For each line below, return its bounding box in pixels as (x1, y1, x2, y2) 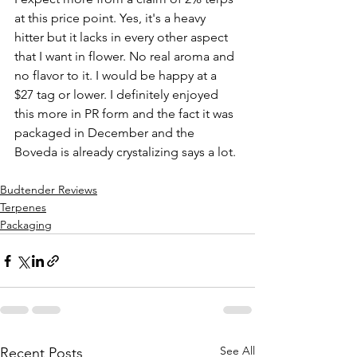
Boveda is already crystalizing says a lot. (14, 144, 239, 160)
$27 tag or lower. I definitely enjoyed (14, 87, 222, 103)
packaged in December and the (14, 125, 198, 141)
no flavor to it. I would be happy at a (14, 68, 220, 84)
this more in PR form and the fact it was (14, 106, 237, 122)
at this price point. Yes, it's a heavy (14, 10, 209, 26)
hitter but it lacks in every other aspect (14, 29, 231, 45)
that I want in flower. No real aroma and (14, 49, 237, 65)
